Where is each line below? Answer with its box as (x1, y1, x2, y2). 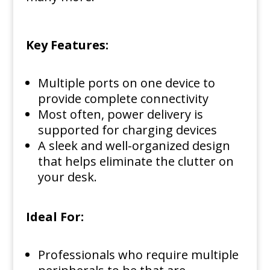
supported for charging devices (37, 122, 217, 138)
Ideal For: (25, 209, 84, 225)
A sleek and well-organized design (37, 137, 230, 154)
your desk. (37, 169, 97, 185)
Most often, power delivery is (37, 106, 203, 122)
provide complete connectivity (37, 90, 209, 107)
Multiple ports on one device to (37, 75, 215, 91)
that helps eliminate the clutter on (37, 153, 234, 169)
